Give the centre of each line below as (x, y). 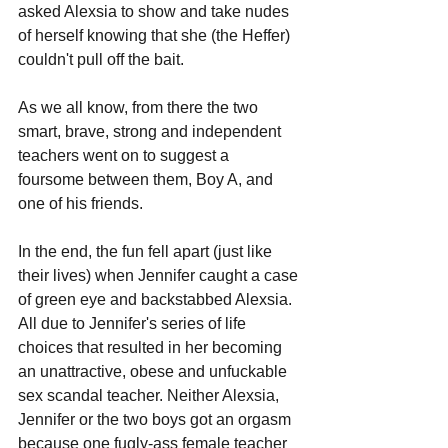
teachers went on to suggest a (125, 155)
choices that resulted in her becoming (152, 347)
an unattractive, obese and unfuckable (154, 371)
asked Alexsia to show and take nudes (155, 11)
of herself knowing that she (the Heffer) (156, 35)
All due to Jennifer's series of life (134, 323)
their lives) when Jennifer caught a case (160, 275)
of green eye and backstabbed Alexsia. (157, 299)
